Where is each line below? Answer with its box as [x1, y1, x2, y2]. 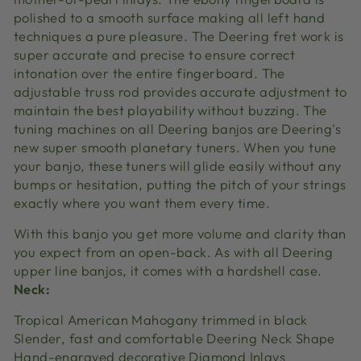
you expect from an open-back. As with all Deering [14, 243, 334, 260]
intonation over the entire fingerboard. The [14, 64, 285, 81]
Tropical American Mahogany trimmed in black [14, 311, 308, 328]
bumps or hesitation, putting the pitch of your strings [14, 176, 346, 193]
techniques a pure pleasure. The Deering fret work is [14, 27, 344, 44]
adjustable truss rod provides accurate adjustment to [14, 83, 347, 100]
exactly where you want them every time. [14, 194, 271, 211]
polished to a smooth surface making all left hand [14, 9, 326, 26]
